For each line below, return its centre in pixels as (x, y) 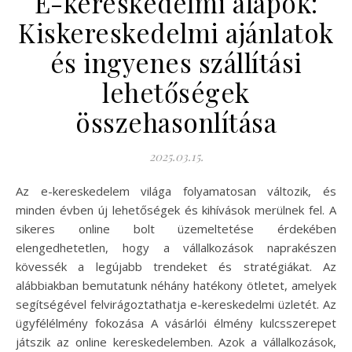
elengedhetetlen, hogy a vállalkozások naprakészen (176, 248)
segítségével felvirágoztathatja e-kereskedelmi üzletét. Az (176, 304)
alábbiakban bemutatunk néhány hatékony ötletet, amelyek (176, 286)
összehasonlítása (176, 122)
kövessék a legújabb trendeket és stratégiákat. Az (176, 267)
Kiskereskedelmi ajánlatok (176, 33)
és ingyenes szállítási (176, 62)
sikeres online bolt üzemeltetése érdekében (176, 229)
